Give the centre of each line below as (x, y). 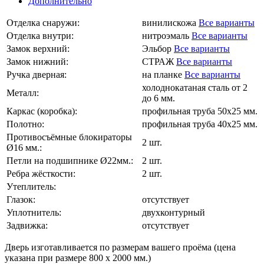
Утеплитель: (31, 187)
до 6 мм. (159, 98)
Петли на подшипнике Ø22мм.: (70, 161)
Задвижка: (27, 226)
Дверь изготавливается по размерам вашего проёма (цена (120, 247)
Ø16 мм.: (24, 148)
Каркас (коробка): (42, 111)
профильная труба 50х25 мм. (200, 111)
